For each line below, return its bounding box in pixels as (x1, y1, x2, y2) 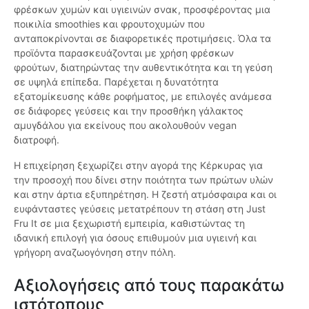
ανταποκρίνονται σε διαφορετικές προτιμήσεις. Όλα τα (14, 32, 271, 45)
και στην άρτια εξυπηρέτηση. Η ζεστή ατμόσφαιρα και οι (14, 188, 277, 201)
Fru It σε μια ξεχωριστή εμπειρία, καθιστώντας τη (14, 217, 245, 230)
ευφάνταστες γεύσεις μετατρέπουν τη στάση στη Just (14, 203, 266, 215)
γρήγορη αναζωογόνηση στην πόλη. (14, 246, 176, 259)
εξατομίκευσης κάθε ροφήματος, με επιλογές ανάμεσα (14, 90, 272, 103)
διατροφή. (14, 134, 59, 146)
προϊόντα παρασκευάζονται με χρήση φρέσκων (14, 47, 234, 59)
